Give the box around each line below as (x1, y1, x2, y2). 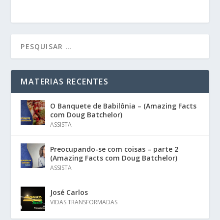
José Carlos (50, 188, 88, 197)
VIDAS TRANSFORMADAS (50, 198, 118, 207)
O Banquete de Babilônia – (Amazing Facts (50, 101, 197, 111)
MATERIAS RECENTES (21, 76, 109, 87)
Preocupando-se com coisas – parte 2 (50, 144, 179, 154)
